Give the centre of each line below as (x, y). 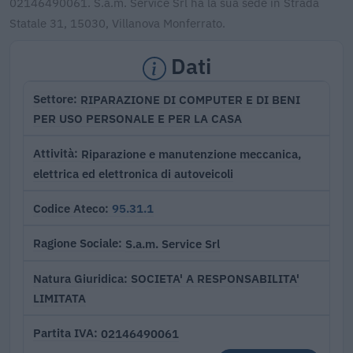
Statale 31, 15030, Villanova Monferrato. (117, 23)
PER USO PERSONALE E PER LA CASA (137, 119)
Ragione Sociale (76, 243)
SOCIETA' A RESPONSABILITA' (215, 279)
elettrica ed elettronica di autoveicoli (133, 173)
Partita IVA (63, 333)
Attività (54, 154)
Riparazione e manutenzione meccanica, (191, 153)
